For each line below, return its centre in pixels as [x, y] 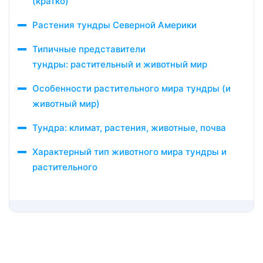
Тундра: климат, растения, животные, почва [129, 128]
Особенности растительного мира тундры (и [131, 88]
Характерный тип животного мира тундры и [129, 152]
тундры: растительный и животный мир [120, 64]
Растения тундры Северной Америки [114, 25]
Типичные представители [89, 49]
